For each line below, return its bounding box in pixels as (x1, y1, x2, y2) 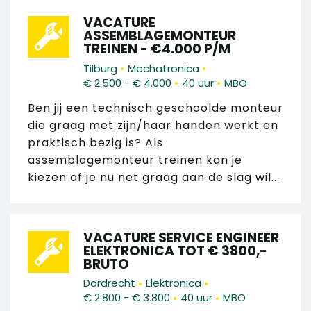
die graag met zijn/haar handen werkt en (28, 117, 278, 133)
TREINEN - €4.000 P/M (83, 40, 230, 59)
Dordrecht (83, 276, 135, 291)
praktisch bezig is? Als (28, 134, 163, 151)
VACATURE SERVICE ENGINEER (83, 228, 279, 247)
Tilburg (83, 60, 117, 76)
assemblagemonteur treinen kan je (28, 151, 242, 168)
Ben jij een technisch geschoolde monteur (28, 99, 283, 116)
